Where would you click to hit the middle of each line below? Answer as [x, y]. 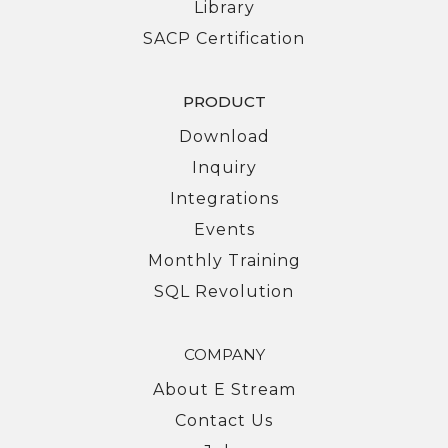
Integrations [224, 198]
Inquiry [224, 167]
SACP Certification [224, 38]
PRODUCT [224, 101]
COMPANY [224, 354]
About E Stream [224, 389]
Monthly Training [224, 260]
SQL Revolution [224, 291]
